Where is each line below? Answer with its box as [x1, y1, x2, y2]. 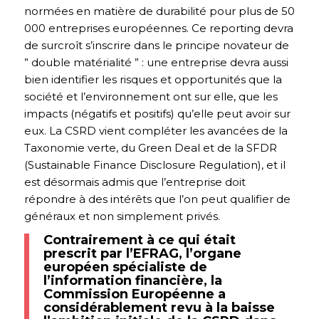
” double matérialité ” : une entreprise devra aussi [23, 55, 288, 69]
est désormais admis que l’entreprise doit [23, 174, 246, 189]
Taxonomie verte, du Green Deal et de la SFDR [23, 140, 277, 155]
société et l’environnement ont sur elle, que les [23, 89, 278, 103]
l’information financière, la [43, 273, 222, 289]
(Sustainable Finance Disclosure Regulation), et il [23, 157, 286, 172]
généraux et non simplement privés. [23, 209, 220, 223]
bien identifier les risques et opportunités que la [23, 72, 282, 86]
